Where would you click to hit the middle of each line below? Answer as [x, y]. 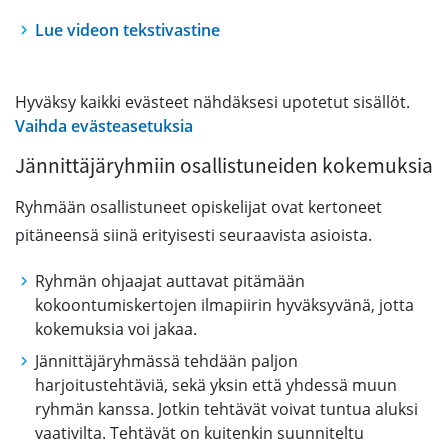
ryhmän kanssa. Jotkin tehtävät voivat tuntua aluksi [226, 409]
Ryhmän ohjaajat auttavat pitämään [170, 281]
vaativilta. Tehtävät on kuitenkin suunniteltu [199, 433]
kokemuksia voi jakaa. [116, 329]
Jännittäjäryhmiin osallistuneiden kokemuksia [224, 165]
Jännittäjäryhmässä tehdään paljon [166, 361]
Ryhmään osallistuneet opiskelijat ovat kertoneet [198, 207]
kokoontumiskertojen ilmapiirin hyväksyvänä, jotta [224, 305]
